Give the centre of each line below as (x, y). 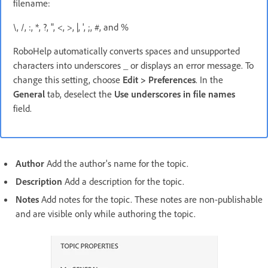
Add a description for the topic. (123, 181)
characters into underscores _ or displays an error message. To (133, 65)
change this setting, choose (68, 79)
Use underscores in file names (175, 94)
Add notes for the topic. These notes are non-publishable (152, 199)
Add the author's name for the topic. (116, 163)
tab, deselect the (80, 94)
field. (22, 108)
